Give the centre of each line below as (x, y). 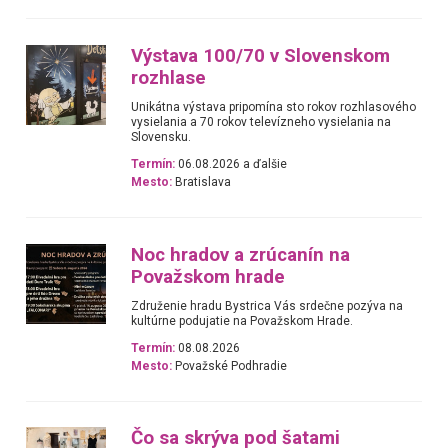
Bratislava (202, 182)
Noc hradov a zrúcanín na (241, 254)
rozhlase (169, 78)
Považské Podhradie (230, 366)
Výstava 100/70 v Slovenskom (261, 56)
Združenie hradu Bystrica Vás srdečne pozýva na (267, 305)
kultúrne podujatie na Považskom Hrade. (242, 320)
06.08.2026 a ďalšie (231, 164)
